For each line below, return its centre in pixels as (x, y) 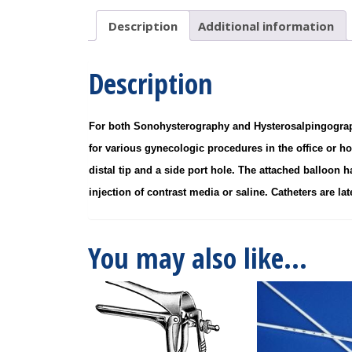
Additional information (266, 26)
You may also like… (197, 258)
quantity (305, 24)
